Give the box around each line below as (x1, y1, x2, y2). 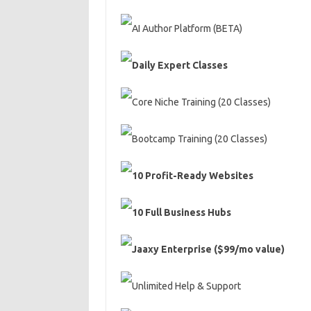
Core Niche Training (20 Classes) (131, 96, 271, 108)
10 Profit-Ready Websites (131, 170, 253, 181)
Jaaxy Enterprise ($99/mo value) (131, 244, 285, 255)
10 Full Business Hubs (131, 207, 231, 218)
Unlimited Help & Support (131, 280, 241, 292)
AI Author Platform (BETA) (131, 23, 242, 34)
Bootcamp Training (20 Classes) (131, 133, 267, 144)
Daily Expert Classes (131, 60, 228, 71)
